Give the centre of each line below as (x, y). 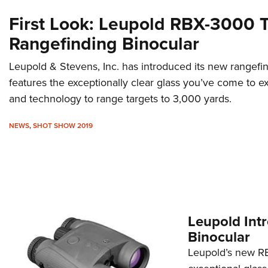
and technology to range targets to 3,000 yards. (120, 99)
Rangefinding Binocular (104, 44)
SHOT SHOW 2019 (63, 126)
